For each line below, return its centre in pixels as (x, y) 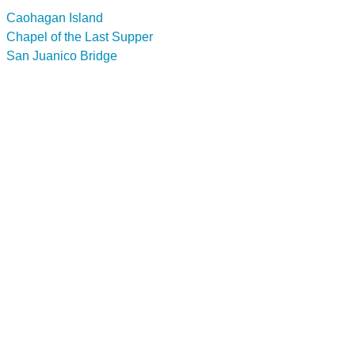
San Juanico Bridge (62, 55)
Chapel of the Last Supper (80, 36)
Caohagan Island (55, 17)
